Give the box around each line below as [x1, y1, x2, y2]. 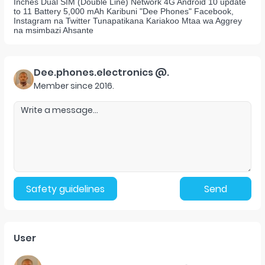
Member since [34, 80, 93, 92]
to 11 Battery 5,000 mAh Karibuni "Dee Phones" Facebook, [14, 7, 234, 16]
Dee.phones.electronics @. [34, 66, 169, 79]
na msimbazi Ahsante [14, 25, 93, 35]
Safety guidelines [26, 182, 105, 196]
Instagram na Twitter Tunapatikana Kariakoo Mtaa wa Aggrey [14, 16, 242, 25]
